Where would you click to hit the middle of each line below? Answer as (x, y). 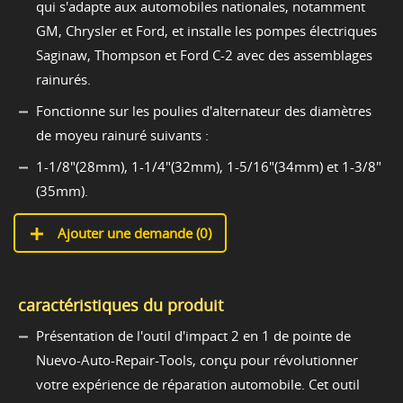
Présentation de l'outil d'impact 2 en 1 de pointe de (193, 335)
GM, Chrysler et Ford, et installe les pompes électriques (206, 30)
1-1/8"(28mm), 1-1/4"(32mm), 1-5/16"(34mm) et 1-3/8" (209, 166)
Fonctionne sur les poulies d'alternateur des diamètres (204, 110)
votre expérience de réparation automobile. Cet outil (198, 384)
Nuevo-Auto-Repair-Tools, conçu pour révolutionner (197, 359)
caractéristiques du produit (121, 304)
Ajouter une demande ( (127, 233)
